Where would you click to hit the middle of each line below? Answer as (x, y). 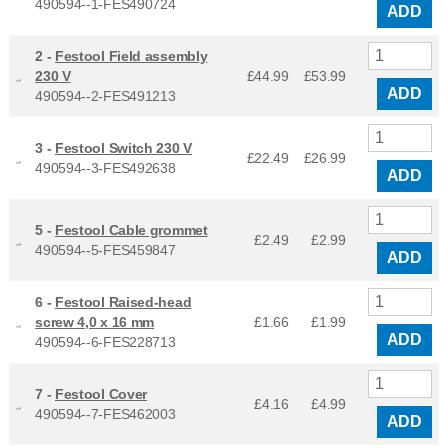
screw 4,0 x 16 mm (95, 321)
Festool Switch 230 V (123, 147)
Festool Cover (101, 393)
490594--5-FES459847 (105, 249)
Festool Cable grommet (131, 229)
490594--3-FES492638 (105, 167)
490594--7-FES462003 (105, 413)
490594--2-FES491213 (105, 95)
